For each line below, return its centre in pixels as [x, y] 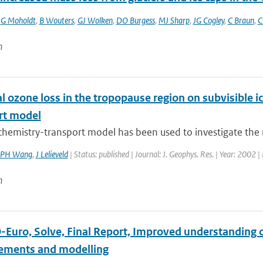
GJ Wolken [95, 20]
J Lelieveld [52, 154]
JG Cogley [208, 20]
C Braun [241, 20]
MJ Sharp [174, 20]
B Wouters [56, 20]
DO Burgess [135, 20]
